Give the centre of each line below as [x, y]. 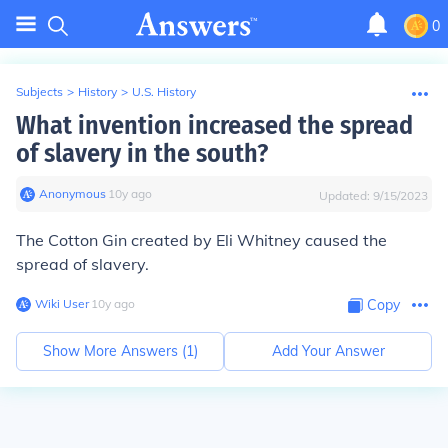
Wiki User [62, 303]
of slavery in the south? [142, 153]
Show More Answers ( [114, 351]
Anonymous [72, 193]
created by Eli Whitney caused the [257, 240]
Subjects [39, 91]
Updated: [346, 195]
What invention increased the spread [214, 125]
